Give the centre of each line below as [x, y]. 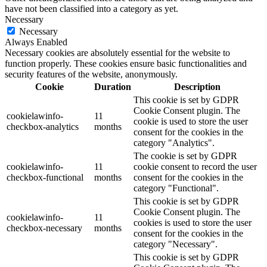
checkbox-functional [45, 177]
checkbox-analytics [43, 126]
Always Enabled [36, 42]
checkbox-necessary [44, 228]
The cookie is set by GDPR [185, 156]
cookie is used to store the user [191, 121]
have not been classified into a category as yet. [91, 8]
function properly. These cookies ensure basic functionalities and [126, 63]
